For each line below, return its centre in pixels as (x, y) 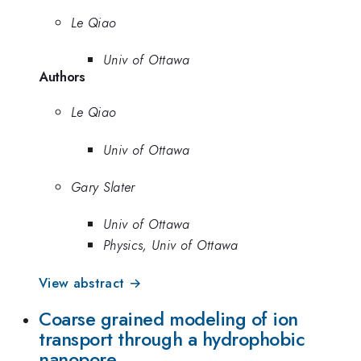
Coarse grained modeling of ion (168, 320)
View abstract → (90, 282)
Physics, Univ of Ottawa (171, 245)
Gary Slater (103, 187)
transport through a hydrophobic (172, 340)
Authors (62, 77)
